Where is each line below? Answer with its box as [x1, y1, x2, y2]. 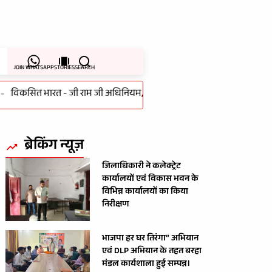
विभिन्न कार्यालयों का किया [102, 185, 189, 200]
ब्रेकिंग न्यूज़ [24, 134, 84, 158]
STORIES [53, 63, 75, 73]
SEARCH [74, 63, 95, 73]
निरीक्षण [102, 197, 129, 212]
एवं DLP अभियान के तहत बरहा [102, 245, 202, 260]
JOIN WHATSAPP [13, 63, 54, 73]
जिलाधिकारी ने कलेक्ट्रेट [102, 159, 181, 174]
